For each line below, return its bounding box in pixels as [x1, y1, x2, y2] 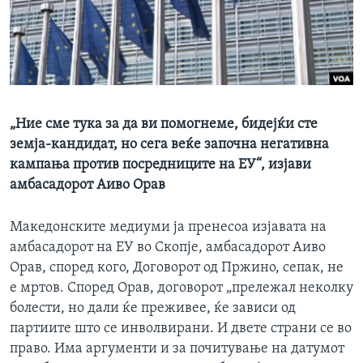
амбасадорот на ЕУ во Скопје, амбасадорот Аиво [10, 240, 326, 256]
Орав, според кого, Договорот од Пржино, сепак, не [10, 260, 344, 276]
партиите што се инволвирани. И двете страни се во [10, 321, 352, 337]
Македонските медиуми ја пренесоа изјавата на [10, 220, 327, 236]
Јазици [28, 23, 72, 40]
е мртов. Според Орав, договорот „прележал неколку [10, 280, 353, 297]
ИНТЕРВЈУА [29, 9, 94, 22]
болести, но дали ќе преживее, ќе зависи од [10, 301, 296, 317]
